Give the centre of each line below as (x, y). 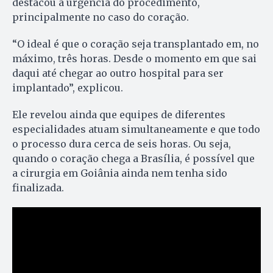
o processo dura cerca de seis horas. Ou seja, (122, 144)
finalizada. (38, 188)
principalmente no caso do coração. (101, 17)
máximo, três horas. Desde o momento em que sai (134, 59)
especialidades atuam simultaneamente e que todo (136, 129)
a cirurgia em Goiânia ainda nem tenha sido (120, 173)
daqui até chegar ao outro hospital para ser (118, 73)
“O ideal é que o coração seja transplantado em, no (136, 44)
